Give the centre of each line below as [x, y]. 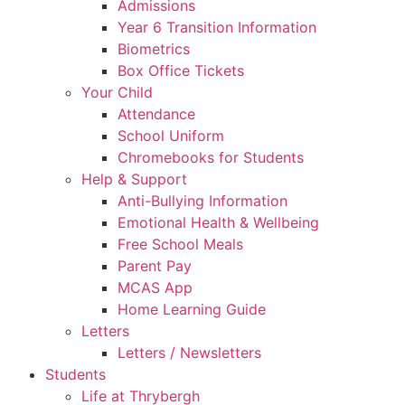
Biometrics [154, 48]
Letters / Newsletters [189, 352]
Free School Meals [180, 244]
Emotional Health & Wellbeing [218, 222]
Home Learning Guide [192, 309]
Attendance [156, 113]
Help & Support [134, 179]
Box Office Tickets [181, 70]
